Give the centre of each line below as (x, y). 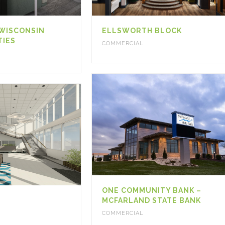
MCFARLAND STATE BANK (151, 201)
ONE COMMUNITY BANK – (151, 191)
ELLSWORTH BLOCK (142, 30)
